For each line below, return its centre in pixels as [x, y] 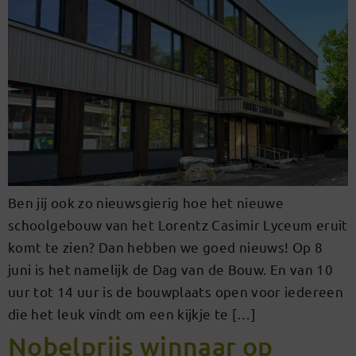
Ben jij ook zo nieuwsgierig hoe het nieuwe [146, 203]
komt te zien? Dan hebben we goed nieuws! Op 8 [166, 247]
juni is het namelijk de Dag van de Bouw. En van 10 [170, 269]
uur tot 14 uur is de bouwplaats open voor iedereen [176, 292]
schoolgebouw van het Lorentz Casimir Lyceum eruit [178, 225]
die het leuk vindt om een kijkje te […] [132, 314]
